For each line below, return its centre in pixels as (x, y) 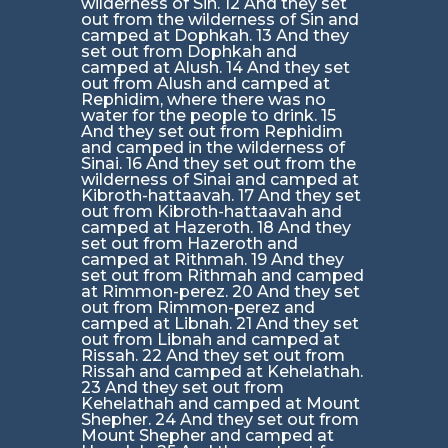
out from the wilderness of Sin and (219, 20)
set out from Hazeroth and (189, 244)
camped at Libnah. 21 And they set (219, 324)
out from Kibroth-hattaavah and (211, 212)
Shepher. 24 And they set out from (219, 420)
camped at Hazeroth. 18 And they (215, 228)
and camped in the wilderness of (212, 148)
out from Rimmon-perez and (197, 308)
